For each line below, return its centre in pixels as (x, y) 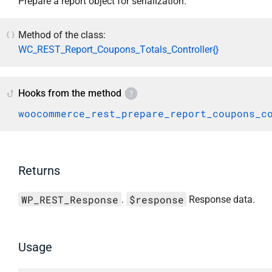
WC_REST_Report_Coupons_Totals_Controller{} (118, 49)
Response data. (221, 200)
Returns (39, 171)
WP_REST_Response (70, 199)
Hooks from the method (70, 93)
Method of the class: (62, 35)
